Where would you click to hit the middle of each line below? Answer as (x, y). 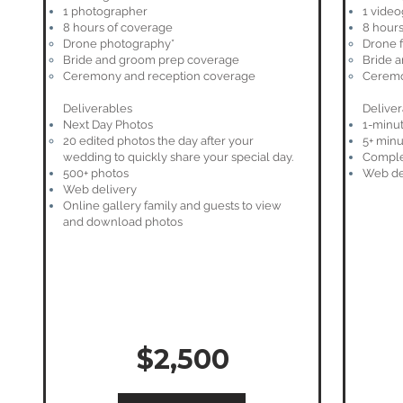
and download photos (123, 222)
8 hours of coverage (118, 27)
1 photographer (105, 11)
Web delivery (100, 189)
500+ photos (96, 173)
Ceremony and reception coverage (159, 76)
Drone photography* (119, 44)
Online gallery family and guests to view (172, 206)
